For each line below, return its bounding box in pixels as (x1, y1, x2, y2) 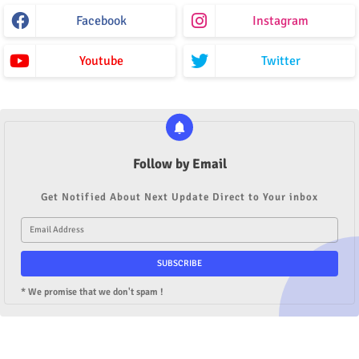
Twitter (260, 52, 301, 69)
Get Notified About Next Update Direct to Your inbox (41, 190, 318, 204)
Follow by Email (132, 155, 227, 172)
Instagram (252, 12, 309, 29)
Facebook (75, 12, 127, 29)
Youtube (79, 52, 123, 69)
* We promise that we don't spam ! (21, 285, 163, 298)
